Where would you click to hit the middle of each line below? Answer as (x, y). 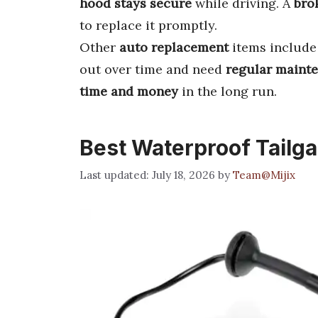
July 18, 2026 (183, 175)
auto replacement (174, 47)
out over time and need (153, 69)
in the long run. (227, 91)
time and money (129, 91)
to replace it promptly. (148, 25)
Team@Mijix (264, 175)
